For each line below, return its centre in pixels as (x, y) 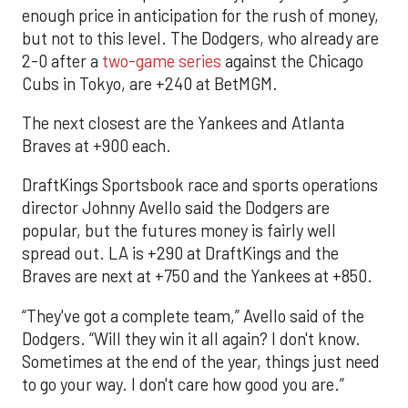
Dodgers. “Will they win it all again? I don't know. (191, 338)
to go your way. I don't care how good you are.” (183, 384)
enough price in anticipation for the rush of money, (200, 15)
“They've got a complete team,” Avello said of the (193, 316)
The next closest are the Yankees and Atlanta (183, 123)
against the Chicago (292, 61)
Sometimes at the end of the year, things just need (201, 361)
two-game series (162, 61)
